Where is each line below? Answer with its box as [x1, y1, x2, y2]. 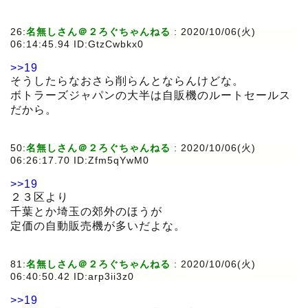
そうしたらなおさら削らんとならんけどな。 [10, 75, 244, 87]
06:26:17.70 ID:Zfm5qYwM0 [10, 155, 149, 166]
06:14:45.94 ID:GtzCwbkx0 [10, 38, 144, 50]
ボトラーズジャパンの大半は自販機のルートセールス [10, 89, 291, 102]
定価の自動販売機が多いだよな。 [10, 220, 186, 232]
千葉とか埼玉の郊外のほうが [10, 206, 162, 218]
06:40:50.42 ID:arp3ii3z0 [10, 271, 134, 283]
